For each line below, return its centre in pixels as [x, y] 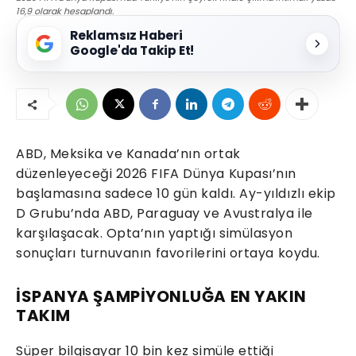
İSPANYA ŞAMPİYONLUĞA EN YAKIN [161, 297]
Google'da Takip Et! [132, 51]
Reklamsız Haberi [126, 36]
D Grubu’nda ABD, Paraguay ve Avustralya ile [164, 214]
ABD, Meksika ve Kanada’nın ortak [128, 154]
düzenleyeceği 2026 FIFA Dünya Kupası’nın [157, 174]
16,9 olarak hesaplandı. [65, 12]
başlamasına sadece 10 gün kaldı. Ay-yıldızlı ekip [176, 194]
